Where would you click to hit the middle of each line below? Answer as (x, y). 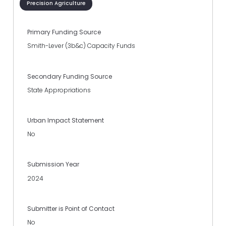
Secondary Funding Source (70, 76)
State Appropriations (59, 90)
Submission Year (53, 164)
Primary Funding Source (64, 32)
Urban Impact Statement (66, 120)
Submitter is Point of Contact (71, 208)
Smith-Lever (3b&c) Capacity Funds (81, 46)
